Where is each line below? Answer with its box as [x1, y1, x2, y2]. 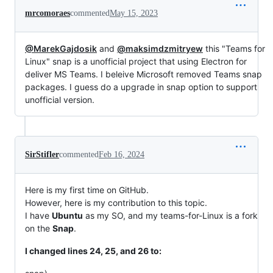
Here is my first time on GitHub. [25, 184, 149, 195]
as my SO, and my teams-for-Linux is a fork [83, 210, 258, 221]
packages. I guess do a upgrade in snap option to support [25, 81, 257, 92]
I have [25, 210, 52, 221]
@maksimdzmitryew [117, 43, 203, 54]
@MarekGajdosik [25, 43, 97, 54]
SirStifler [25, 149, 59, 159]
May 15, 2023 [110, 8, 158, 18]
